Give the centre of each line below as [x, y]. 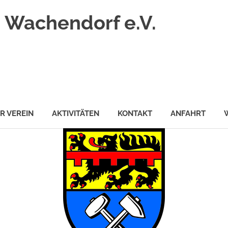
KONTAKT [135, 113]
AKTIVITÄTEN [76, 113]
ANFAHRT [188, 113]
